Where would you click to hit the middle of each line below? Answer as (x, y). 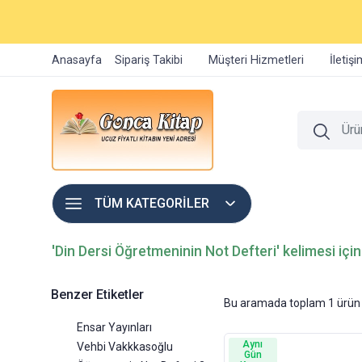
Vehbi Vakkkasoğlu (125, 347)
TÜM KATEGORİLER (152, 203)
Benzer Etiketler (97, 295)
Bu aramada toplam (276, 303)
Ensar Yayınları (114, 327)
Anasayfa (77, 60)
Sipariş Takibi (149, 60)
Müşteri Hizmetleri (256, 60)
